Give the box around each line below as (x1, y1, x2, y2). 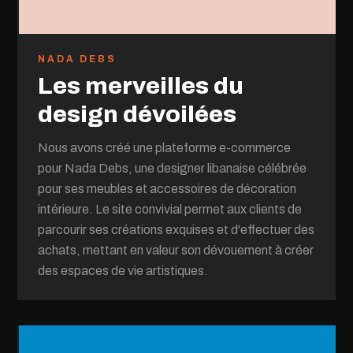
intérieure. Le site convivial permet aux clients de (38, 202, 303, 216)
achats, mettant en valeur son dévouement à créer (38, 243, 314, 257)
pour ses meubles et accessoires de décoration (38, 181, 297, 195)
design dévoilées (38, 101, 237, 127)
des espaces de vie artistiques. (38, 263, 209, 277)
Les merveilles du (38, 72, 244, 98)
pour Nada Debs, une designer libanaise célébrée (38, 161, 307, 175)
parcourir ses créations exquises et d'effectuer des (38, 222, 315, 236)
